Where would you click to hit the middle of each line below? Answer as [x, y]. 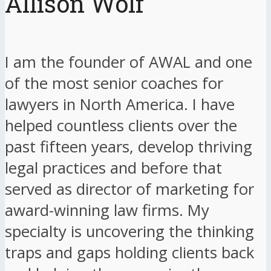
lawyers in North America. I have [120, 104]
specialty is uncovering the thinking [129, 231]
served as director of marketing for [129, 189]
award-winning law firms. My [107, 210]
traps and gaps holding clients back [129, 252]
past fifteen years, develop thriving [129, 146]
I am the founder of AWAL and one [129, 62]
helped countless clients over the [121, 125]
